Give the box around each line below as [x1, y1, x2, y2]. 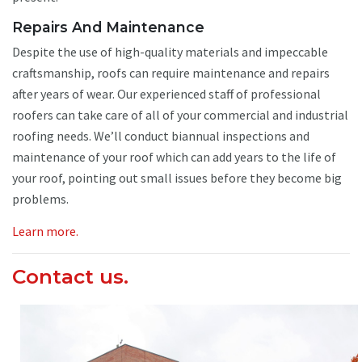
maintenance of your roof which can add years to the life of [12, 148, 336, 165]
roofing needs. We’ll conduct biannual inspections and [12, 127, 309, 144]
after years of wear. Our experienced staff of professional [12, 85, 321, 102]
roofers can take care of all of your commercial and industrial [12, 106, 348, 123]
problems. [12, 190, 69, 207]
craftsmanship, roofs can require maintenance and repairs [12, 64, 330, 81]
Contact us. [12, 263, 128, 288]
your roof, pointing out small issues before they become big [12, 169, 342, 186]
